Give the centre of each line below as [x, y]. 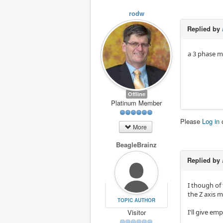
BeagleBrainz [136, 145]
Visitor [136, 212]
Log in [211, 121]
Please [191, 121]
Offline [136, 94]
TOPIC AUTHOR [136, 200]
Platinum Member [136, 103]
